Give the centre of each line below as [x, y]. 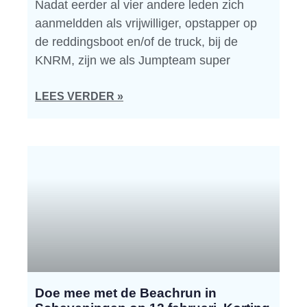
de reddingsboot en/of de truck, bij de [136, 42]
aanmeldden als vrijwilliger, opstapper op [146, 23]
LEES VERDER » [79, 96]
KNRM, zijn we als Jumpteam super [133, 60]
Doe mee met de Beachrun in [126, 293]
